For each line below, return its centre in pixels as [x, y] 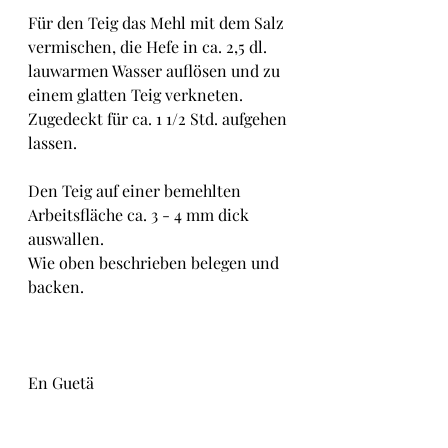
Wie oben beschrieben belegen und [155, 262]
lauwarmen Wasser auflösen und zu [156, 70]
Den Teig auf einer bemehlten [136, 190]
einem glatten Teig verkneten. [137, 94]
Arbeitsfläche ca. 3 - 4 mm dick [140, 214]
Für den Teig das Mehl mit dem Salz [158, 22]
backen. [56, 286]
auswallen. [66, 238]
